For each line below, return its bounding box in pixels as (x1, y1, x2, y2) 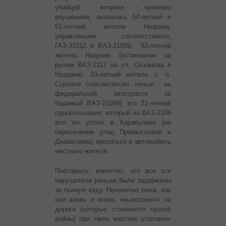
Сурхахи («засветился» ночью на (55, 80, 171, 88)
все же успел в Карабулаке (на (55, 119, 171, 127)
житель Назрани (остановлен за (55, 51, 171, 60)
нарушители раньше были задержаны (55, 177, 171, 185)
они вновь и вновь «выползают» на (55, 196, 171, 204)
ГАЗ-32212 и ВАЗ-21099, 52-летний (55, 42, 171, 50)
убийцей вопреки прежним (55, 4, 171, 12)
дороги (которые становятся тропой (55, 205, 171, 213)
